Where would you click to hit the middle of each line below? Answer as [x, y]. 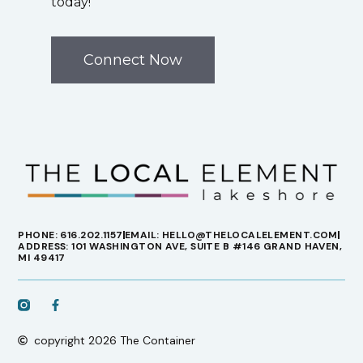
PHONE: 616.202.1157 [70, 235]
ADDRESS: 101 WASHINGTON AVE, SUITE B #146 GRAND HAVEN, [180, 247]
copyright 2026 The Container [115, 340]
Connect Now [132, 60]
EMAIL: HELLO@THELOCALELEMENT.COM [231, 235]
